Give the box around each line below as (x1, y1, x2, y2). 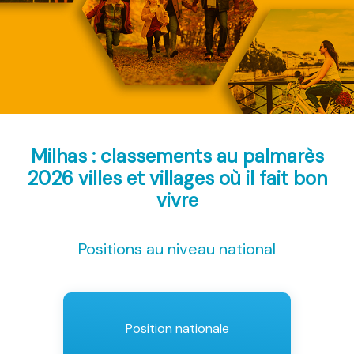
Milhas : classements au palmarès (30, 144, 324, 169)
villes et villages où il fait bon (78, 166, 327, 191)
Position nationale (125, 320, 229, 337)
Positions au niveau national (78, 239, 276, 260)
